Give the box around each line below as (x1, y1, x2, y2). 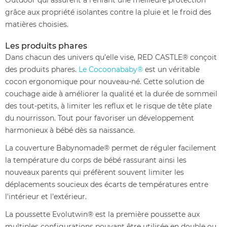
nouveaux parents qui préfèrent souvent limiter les (5, 167, 184, 177)
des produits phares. (5, 64, 79, 74)
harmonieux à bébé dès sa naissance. (5, 125, 135, 135)
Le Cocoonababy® (79, 64, 143, 74)
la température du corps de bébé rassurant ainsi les (5, 155, 186, 165)
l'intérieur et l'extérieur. (5, 192, 87, 201)
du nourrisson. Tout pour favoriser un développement (5, 113, 194, 123)
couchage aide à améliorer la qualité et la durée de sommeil (5, 89, 217, 98)
